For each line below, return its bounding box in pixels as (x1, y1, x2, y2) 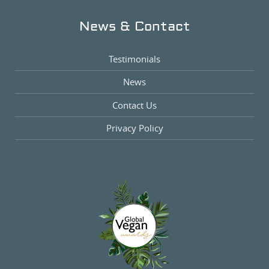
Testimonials (109, 52, 160, 65)
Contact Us (112, 98, 157, 111)
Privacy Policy (106, 121, 163, 134)
